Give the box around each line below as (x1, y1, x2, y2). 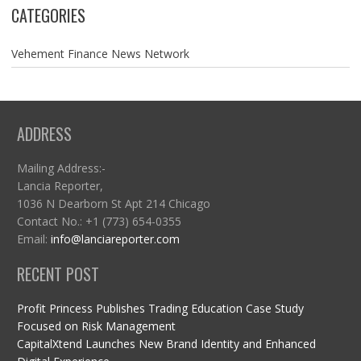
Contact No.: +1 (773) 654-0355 (16, 214, 181, 230)
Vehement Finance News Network (10, 46, 189, 62)
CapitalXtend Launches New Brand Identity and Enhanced (16, 336, 316, 352)
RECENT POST (16, 262, 99, 287)
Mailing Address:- (16, 160, 106, 176)
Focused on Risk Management (16, 318, 176, 334)
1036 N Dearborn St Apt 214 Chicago (16, 196, 210, 212)
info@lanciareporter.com (50, 231, 180, 247)
